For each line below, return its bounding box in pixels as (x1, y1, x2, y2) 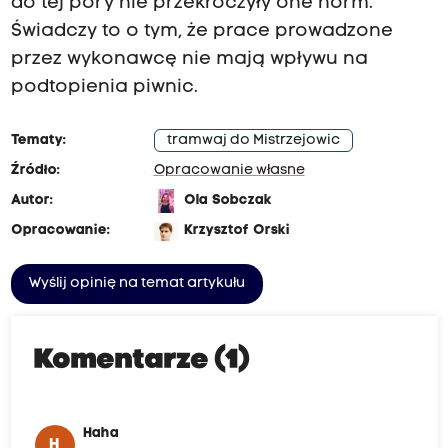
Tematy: (10, 133, 66, 149)
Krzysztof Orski (183, 223, 290, 239)
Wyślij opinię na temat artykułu (28, 276, 245, 292)
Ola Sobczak (183, 193, 272, 209)
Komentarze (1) (34, 347, 250, 376)
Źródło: (10, 163, 60, 179)
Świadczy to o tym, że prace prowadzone (10, 22, 393, 42)
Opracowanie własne (153, 163, 305, 179)
